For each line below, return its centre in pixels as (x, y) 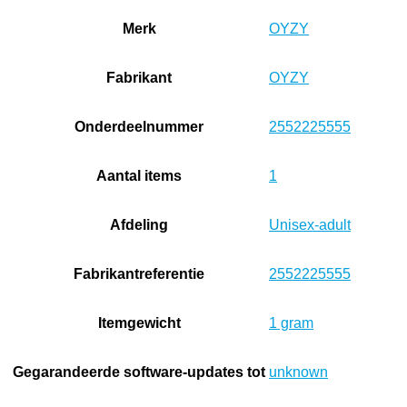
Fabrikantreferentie (139, 274)
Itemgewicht (139, 323)
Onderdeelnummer (139, 127)
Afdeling (139, 225)
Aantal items (139, 176)
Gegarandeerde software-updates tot (139, 372)
